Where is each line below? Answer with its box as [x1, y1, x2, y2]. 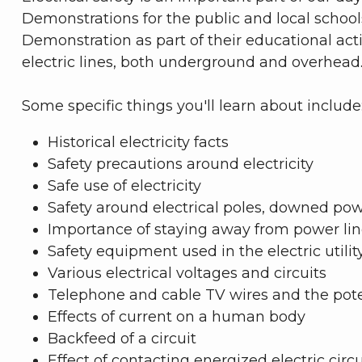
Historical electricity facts [48, 133, 229, 152]
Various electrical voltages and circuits [48, 264, 326, 283]
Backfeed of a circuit [48, 330, 196, 348]
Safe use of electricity [48, 177, 201, 196]
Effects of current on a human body [48, 308, 305, 326]
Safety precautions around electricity [48, 155, 314, 174]
